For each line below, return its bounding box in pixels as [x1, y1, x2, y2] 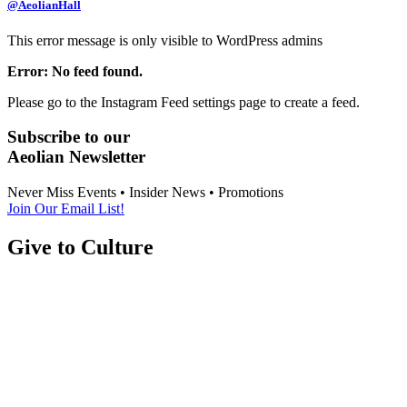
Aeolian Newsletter [7, 147, 145, 167]
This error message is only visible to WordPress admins [7, 32, 323, 48]
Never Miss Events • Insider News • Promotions [7, 184, 283, 201]
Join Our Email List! [7, 201, 124, 217]
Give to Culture [7, 235, 154, 260]
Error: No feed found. [7, 63, 143, 79]
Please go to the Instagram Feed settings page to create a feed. [7, 94, 360, 110]
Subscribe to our [7, 127, 130, 147]
